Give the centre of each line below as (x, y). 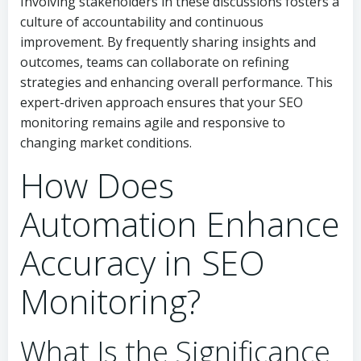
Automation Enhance (180, 224)
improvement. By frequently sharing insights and (168, 42)
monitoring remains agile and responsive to (153, 122)
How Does (97, 185)
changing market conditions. (106, 143)
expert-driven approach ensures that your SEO (162, 102)
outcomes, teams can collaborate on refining (155, 62)
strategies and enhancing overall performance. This (176, 82)
